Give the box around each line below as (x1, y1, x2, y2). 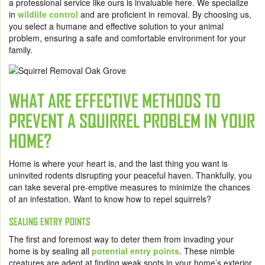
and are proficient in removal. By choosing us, (78, 8, 251, 20)
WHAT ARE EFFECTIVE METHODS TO (9, 90, 221, 111)
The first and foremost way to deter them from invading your (9, 232, 234, 245)
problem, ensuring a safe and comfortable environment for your (9, 31, 246, 44)
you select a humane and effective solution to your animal (9, 20, 224, 32)
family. (9, 43, 33, 56)
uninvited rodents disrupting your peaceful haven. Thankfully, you (9, 169, 252, 181)
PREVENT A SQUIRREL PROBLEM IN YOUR (9, 110, 255, 131)
